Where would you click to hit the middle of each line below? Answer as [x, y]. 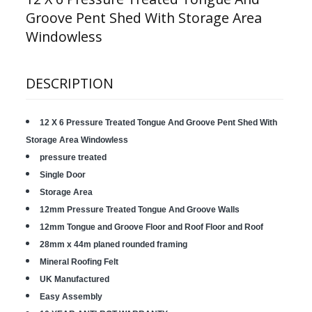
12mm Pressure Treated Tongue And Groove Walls [139, 210]
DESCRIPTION [69, 83]
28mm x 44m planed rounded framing [113, 244]
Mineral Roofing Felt [79, 262]
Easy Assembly [71, 297]
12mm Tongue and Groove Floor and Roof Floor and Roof [151, 227]
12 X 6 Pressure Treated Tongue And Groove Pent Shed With [158, 123]
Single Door [62, 175]
